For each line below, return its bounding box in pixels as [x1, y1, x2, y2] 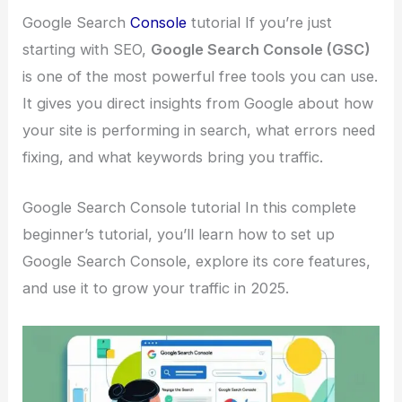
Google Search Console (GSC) [151, 40, 371, 59]
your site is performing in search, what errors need [22, 121, 376, 140]
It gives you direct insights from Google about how [22, 94, 374, 113]
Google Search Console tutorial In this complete [22, 198, 357, 217]
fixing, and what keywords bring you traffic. [22, 148, 324, 167]
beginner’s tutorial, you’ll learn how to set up [22, 225, 336, 244]
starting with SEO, [22, 40, 152, 59]
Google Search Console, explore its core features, [22, 252, 371, 271]
